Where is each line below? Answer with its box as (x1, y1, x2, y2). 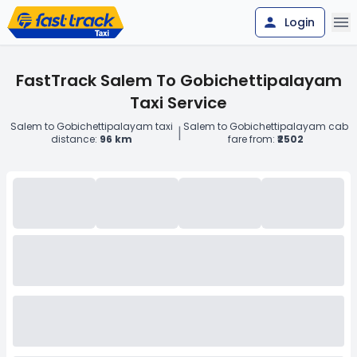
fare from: (228, 132, 278, 146)
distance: (51, 132, 100, 146)
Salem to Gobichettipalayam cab (183, 120, 349, 133)
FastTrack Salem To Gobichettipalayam (15, 69, 342, 92)
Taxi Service (130, 92, 227, 114)
